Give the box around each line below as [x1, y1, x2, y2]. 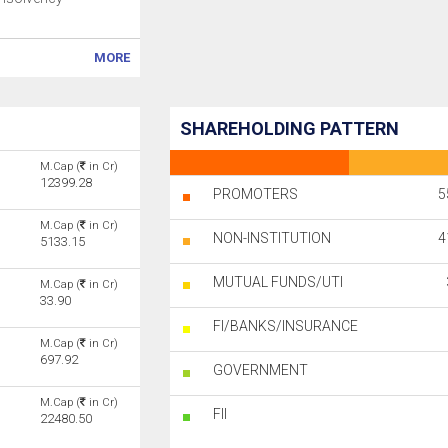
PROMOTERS [213, 186, 299, 202]
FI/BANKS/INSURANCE [213, 318, 359, 334]
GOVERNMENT [213, 362, 309, 378]
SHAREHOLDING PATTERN [180, 118, 400, 139]
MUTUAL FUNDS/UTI [213, 274, 344, 290]
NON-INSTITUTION [213, 230, 332, 246]
